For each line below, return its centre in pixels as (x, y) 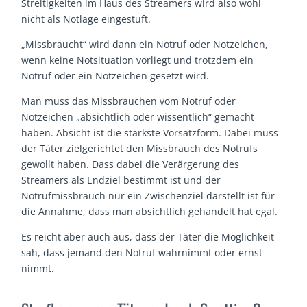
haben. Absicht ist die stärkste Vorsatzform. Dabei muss (150, 133)
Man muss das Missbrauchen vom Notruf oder (129, 101)
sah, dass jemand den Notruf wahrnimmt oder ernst (142, 253)
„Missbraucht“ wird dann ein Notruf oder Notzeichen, (145, 45)
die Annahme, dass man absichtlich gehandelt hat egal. (150, 212)
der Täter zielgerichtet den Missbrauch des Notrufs (140, 149)
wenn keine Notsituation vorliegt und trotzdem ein (138, 60)
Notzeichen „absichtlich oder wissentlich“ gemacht (138, 117)
